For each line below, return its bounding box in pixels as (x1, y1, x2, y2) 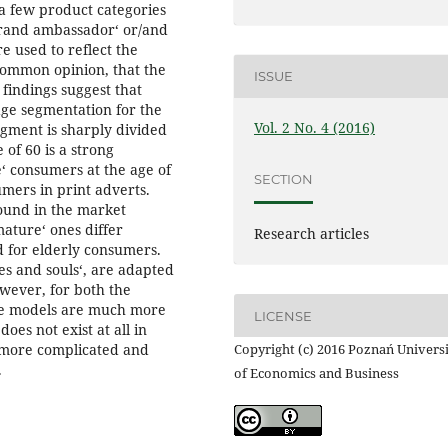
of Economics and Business (234, 364, 399, 382)
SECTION (254, 171, 314, 188)
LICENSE (254, 307, 313, 324)
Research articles (254, 223, 370, 243)
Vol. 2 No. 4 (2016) (254, 117, 376, 137)
